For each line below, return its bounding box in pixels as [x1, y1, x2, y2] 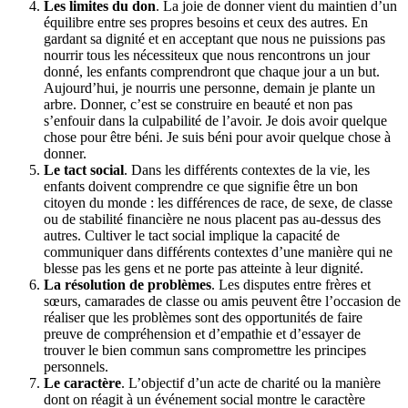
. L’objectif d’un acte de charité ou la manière [121, 374, 381, 391]
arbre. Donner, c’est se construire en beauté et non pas [44, 96, 352, 112]
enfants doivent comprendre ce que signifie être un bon [44, 178, 358, 194]
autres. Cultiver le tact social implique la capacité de [44, 227, 340, 243]
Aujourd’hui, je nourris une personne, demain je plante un [44, 79, 375, 96]
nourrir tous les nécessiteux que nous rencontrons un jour [44, 46, 370, 63]
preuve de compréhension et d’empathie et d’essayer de [44, 325, 361, 342]
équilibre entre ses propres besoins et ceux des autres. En [44, 14, 368, 30]
